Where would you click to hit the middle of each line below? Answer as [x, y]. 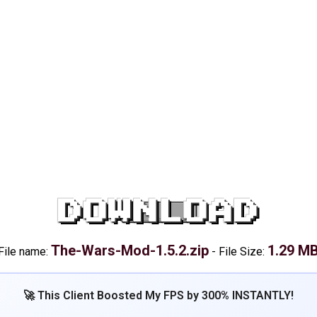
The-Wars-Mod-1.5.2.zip [130, 250]
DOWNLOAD [158, 212]
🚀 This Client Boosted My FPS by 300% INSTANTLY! [158, 295]
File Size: [243, 252]
